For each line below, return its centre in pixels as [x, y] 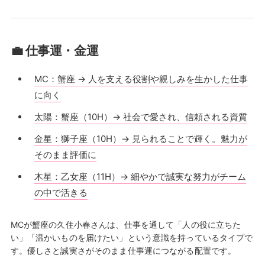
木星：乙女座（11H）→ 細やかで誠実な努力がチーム [140, 176]
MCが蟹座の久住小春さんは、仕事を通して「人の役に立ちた [126, 224]
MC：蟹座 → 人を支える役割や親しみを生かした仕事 [141, 79]
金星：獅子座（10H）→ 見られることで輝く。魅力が [140, 138]
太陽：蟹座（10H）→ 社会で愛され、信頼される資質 [140, 117]
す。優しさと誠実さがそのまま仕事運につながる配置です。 [123, 250]
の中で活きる [61, 192]
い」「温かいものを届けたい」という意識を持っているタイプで [132, 237]
